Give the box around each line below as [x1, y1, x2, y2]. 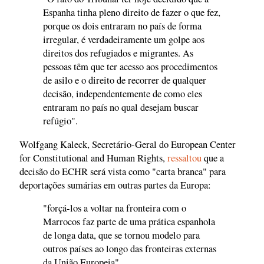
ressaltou [167, 151, 202, 164]
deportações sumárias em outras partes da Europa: [19, 178, 211, 192]
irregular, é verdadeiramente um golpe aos [43, 33, 204, 47]
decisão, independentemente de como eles [43, 87, 202, 101]
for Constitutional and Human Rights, [19, 151, 167, 164]
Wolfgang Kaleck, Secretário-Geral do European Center [19, 137, 236, 151]
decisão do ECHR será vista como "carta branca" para [19, 164, 226, 178]
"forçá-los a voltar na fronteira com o [43, 202, 186, 215]
